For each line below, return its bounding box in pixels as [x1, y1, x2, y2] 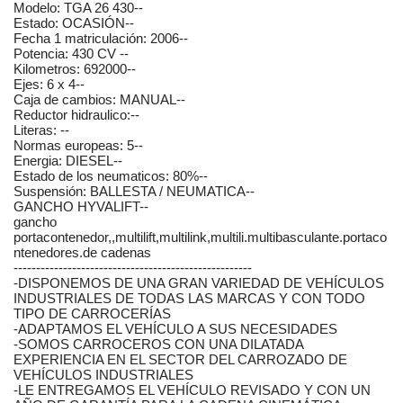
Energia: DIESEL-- [13, 153, 122, 169]
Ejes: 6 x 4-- [13, 76, 85, 93]
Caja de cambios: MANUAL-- [13, 92, 185, 108]
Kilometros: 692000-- [13, 61, 136, 77]
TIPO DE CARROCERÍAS [13, 306, 171, 322]
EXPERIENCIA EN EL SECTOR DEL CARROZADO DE [13, 352, 347, 368]
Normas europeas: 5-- [13, 138, 143, 154]
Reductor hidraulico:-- [13, 107, 139, 123]
